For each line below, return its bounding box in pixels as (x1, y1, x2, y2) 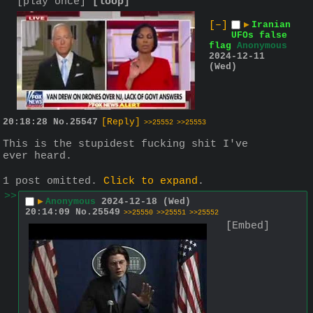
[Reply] (101, 116, 140, 127)
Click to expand (103, 175, 198, 188)
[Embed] (226, 219, 270, 232)
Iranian (252, 19, 291, 30)
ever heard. (3, 150, 72, 162)
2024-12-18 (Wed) (101, 196, 191, 208)
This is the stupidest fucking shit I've (3, 138, 248, 150)
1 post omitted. (3, 175, 103, 188)
